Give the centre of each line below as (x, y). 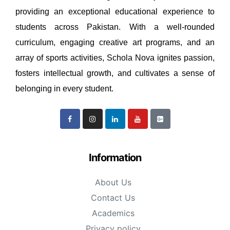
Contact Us (113, 198)
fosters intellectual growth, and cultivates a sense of (115, 73)
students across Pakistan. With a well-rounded (115, 27)
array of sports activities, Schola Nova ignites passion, (115, 58)
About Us (113, 183)
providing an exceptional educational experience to (115, 12)
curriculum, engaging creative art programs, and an (115, 43)
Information (115, 158)
